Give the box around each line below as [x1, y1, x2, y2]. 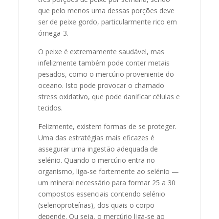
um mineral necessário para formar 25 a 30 [38, 177, 176, 187]
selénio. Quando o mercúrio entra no [38, 155, 155, 165]
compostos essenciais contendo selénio [38, 189, 166, 198]
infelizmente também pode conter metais [38, 58, 170, 67]
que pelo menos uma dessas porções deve [38, 5, 175, 15]
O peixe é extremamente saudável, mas [38, 46, 165, 56]
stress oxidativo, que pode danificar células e [38, 91, 180, 101]
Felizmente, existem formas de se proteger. [38, 121, 177, 131]
